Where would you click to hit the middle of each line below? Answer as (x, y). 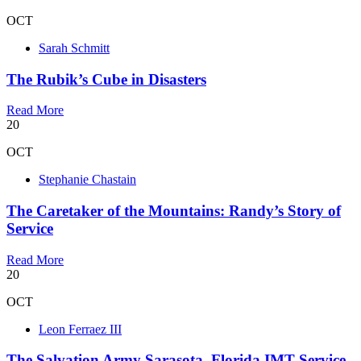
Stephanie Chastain (87, 180)
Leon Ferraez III (80, 329)
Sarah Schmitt (74, 48)
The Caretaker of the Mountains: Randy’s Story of (174, 210)
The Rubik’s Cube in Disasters (106, 79)
